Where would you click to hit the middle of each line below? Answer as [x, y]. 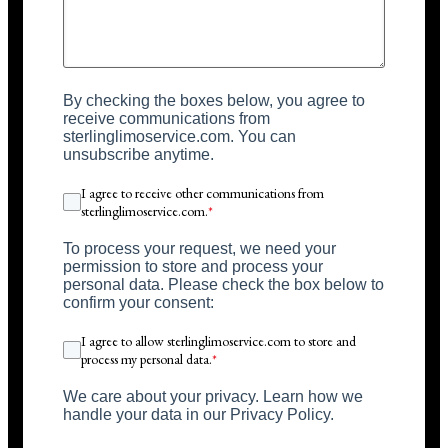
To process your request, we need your [199, 249]
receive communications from [166, 119]
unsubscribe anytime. [138, 155]
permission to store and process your [193, 267]
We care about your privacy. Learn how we [213, 397]
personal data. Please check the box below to [223, 285]
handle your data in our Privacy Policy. [198, 415]
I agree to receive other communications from [202, 193]
